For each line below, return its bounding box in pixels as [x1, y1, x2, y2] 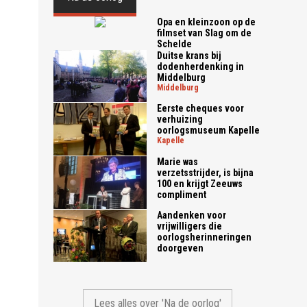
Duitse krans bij [157, 49, 222, 61]
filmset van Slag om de [157, 27, 252, 38]
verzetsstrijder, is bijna [157, 167, 254, 178]
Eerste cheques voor [157, 103, 245, 114]
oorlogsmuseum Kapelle [157, 125, 260, 136]
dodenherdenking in [157, 60, 245, 72]
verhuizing [157, 114, 204, 125]
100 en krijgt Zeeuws [157, 177, 243, 189]
